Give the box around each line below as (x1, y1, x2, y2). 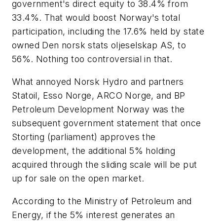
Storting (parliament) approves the (12, 131, 156, 142)
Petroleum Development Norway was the (12, 104, 185, 114)
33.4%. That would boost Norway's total (12, 12, 181, 23)
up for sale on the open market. (12, 173, 145, 184)
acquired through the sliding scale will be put (12, 159, 197, 170)
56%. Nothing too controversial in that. (12, 54, 173, 65)
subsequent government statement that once (12, 117, 201, 128)
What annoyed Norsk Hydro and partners (12, 76, 184, 87)
